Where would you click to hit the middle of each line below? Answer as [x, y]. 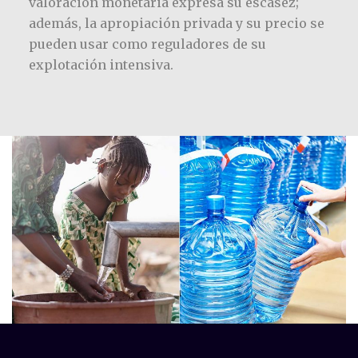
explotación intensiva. [101, 65]
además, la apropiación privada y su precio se [176, 24]
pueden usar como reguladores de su [147, 44]
